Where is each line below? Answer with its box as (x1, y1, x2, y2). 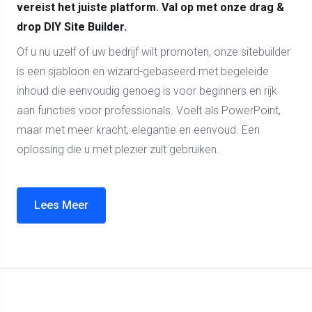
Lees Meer (34, 198, 88, 212)
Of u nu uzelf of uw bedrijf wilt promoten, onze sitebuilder (17, 45, 290, 58)
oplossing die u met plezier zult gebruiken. (17, 142, 219, 156)
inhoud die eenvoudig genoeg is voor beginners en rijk (17, 84, 277, 97)
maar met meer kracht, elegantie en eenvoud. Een (17, 123, 260, 136)
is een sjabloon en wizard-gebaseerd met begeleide (17, 64, 269, 78)
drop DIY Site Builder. (17, 19, 127, 33)
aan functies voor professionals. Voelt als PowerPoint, (17, 103, 281, 117)
